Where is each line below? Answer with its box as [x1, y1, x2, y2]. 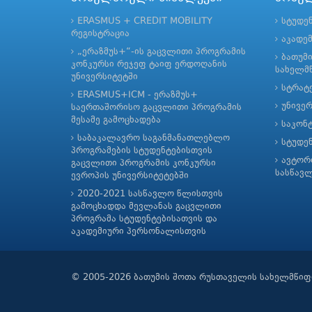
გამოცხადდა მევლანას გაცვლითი [71, 201, 221, 211]
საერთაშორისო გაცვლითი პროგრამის [71, 102, 242, 112]
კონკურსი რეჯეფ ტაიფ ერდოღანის [71, 59, 227, 69]
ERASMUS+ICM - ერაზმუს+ [77, 90, 198, 100]
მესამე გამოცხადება [71, 115, 161, 125]
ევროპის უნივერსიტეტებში [71, 171, 189, 180]
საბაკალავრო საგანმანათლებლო [77, 133, 230, 143]
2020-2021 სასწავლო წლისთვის [77, 189, 223, 198]
